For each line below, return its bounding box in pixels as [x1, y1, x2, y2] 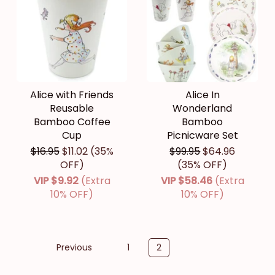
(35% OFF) [177, 158, 228, 172]
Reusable [50, 101, 95, 116]
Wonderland [172, 101, 233, 116]
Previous [56, 241, 92, 254]
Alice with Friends [30, 88, 114, 103]
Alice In [185, 88, 220, 103]
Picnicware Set [166, 128, 238, 143]
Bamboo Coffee [33, 115, 110, 130]
